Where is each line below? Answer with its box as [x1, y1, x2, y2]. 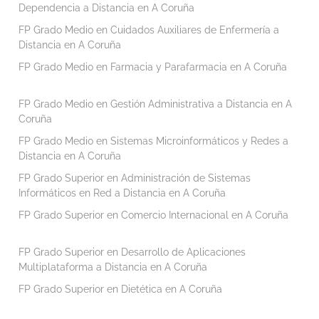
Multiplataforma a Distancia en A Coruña [18, 261, 207, 273]
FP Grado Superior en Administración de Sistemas [18, 172, 251, 184]
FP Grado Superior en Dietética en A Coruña [18, 283, 222, 295]
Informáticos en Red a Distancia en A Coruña [18, 187, 226, 199]
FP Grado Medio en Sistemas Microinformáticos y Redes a [18, 135, 288, 147]
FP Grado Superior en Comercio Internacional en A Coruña [18, 209, 288, 221]
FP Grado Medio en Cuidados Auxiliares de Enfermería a [18, 23, 279, 36]
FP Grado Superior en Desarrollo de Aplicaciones [18, 246, 246, 258]
